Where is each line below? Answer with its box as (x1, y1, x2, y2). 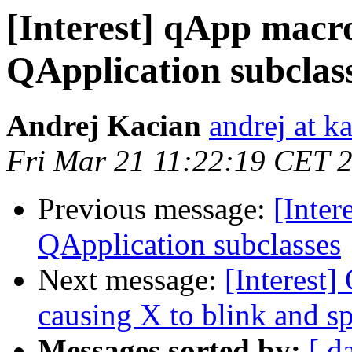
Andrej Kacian (6, 108, 201, 143)
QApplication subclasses (38, 227, 341, 262)
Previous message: (38, 192, 273, 226)
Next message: (38, 262, 225, 297)
